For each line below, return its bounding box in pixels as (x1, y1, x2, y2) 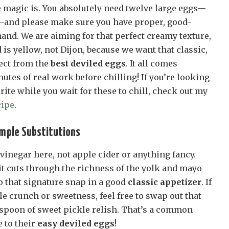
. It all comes (126, 58, 177, 68)
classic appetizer (128, 176, 201, 187)
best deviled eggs (51, 58, 126, 68)
